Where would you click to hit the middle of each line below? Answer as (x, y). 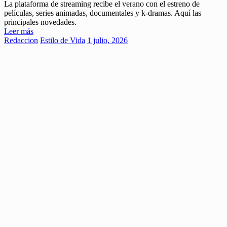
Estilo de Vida (63, 41)
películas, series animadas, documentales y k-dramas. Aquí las (103, 13)
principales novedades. (40, 22)
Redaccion (21, 41)
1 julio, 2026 (107, 41)
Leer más (19, 31)
